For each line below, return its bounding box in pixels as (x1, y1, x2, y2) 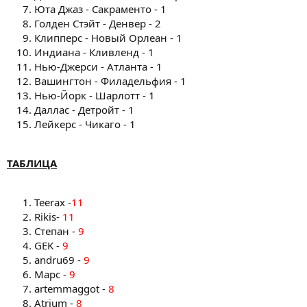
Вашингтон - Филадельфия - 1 (34, 74, 186, 88)
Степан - (34, 224, 78, 238)
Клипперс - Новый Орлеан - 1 (34, 31, 182, 45)
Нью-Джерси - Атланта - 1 (34, 60, 162, 73)
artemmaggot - (34, 282, 108, 295)
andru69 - (34, 253, 84, 267)
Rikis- (34, 210, 62, 223)
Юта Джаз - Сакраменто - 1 (34, 2, 167, 16)
